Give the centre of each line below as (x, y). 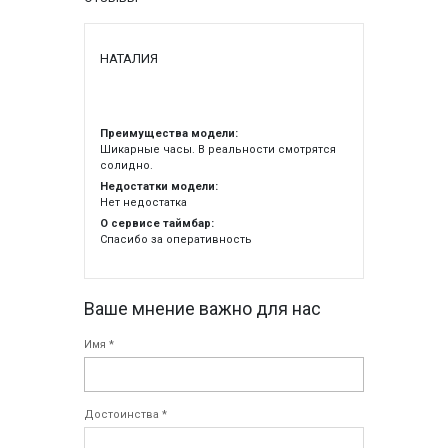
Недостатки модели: (159, 187)
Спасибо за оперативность (176, 240)
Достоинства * (125, 415)
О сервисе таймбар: (157, 224)
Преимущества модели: (169, 134)
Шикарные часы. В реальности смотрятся (218, 150)
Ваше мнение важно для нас (202, 309)
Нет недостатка (143, 203)
